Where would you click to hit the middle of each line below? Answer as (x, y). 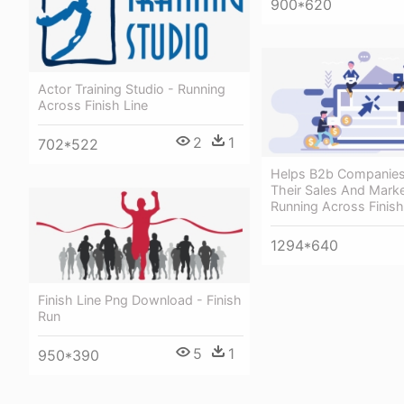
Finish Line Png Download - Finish (140, 300)
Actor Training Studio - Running (132, 88)
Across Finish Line (93, 105)
